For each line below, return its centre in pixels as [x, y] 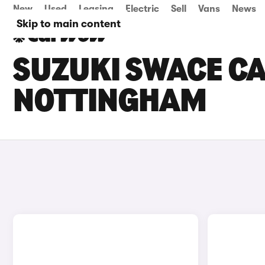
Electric [142, 9]
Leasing [96, 9]
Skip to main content [69, 24]
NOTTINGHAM [110, 103]
